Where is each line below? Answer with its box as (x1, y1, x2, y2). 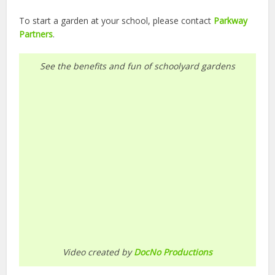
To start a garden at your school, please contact (19, 15, 214, 27)
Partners (19, 28, 53, 41)
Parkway (214, 15, 248, 27)
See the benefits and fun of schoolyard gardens (40, 60, 235, 72)
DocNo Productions (134, 246, 212, 258)
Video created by (63, 246, 134, 258)
